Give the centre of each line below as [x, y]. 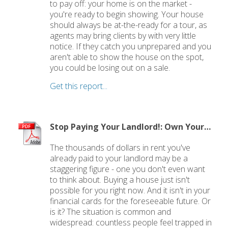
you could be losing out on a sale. [110, 68]
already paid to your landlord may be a [119, 159]
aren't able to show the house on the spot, [127, 57]
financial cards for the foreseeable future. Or [131, 201]
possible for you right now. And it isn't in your [130, 191]
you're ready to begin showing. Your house [127, 15]
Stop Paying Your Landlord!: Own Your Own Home [208, 127]
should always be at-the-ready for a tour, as [129, 25]
